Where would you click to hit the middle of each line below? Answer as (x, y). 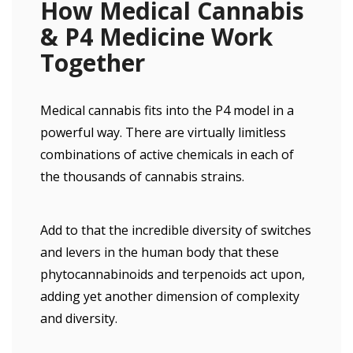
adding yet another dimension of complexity (170, 296)
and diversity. (79, 318)
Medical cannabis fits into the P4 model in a (167, 110)
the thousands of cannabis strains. (142, 176)
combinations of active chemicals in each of (167, 154)
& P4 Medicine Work (156, 37)
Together (93, 63)
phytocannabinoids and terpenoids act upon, (173, 274)
